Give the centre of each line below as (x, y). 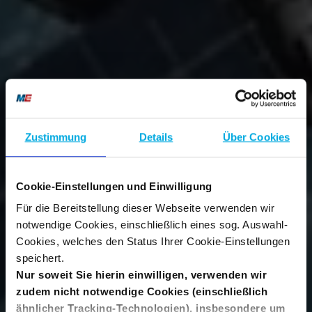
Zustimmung (56, 136)
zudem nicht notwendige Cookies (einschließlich (142, 292)
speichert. (40, 258)
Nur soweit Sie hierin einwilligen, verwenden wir (141, 275)
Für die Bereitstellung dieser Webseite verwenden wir (145, 208)
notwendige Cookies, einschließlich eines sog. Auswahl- (152, 225)
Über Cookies (256, 136)
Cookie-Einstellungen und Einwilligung (114, 186)
